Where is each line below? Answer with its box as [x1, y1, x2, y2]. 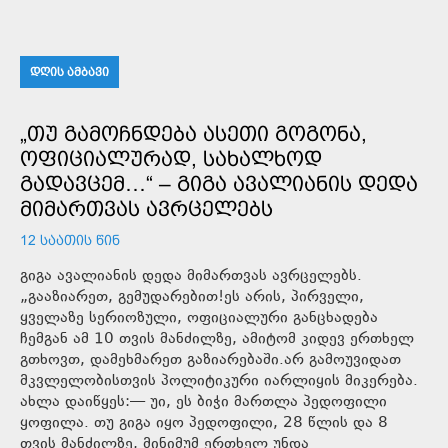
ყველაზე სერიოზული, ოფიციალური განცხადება [20, 306, 378, 330]
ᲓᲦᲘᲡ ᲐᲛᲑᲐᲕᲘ [30, 64, 109, 79]
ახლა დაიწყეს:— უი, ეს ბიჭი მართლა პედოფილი [20, 390, 387, 414]
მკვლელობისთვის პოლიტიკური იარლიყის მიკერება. [20, 369, 418, 393]
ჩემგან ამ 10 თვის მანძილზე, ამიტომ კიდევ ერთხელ [20, 327, 414, 351]
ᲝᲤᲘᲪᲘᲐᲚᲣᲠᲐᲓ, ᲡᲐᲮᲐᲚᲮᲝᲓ [20, 146, 322, 170]
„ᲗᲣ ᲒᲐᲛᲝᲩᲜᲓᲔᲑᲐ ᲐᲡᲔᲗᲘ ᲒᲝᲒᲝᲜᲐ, [20, 121, 367, 145]
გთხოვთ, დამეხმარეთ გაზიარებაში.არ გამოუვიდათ [20, 348, 401, 372]
